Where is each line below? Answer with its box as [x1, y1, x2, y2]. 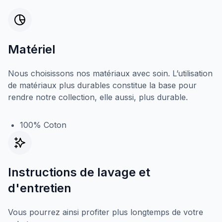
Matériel [8, 42, 55, 56]
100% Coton [20, 120, 66, 130]
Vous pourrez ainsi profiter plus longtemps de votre [8, 207, 203, 217]
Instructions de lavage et [8, 165, 150, 179]
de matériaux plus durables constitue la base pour [8, 80, 197, 90]
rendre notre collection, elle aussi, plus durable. [8, 92, 188, 102]
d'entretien [8, 181, 71, 195]
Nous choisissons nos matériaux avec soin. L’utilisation [8, 68, 213, 78]
